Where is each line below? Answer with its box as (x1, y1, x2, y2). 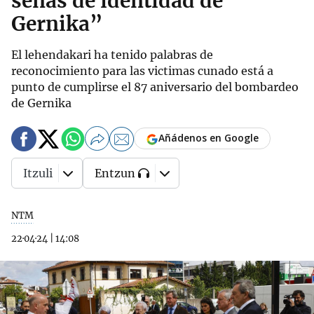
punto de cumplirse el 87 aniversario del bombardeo (11, 80, 299, 94)
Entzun (95, 166, 135, 180)
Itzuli (23, 166, 53, 180)
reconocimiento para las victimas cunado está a (11, 64, 273, 78)
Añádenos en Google (158, 131, 259, 145)
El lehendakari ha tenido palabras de (11, 48, 213, 62)
